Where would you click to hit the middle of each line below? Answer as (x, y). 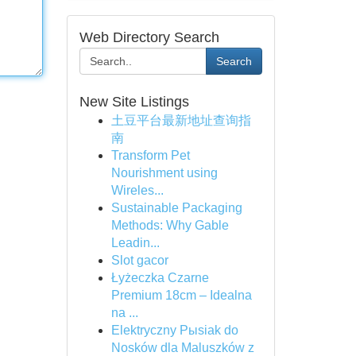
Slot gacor (139, 260)
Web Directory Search (149, 37)
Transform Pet (150, 155)
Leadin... (135, 243)
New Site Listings (134, 102)
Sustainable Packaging (176, 208)
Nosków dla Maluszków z (182, 348)
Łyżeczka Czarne (160, 278)
